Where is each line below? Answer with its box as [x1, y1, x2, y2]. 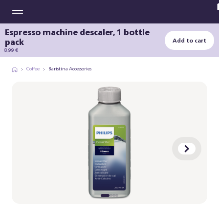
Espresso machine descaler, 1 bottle [5, 25, 150, 39]
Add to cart [173, 35, 206, 45]
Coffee [26, 64, 40, 73]
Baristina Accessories [48, 64, 91, 73]
